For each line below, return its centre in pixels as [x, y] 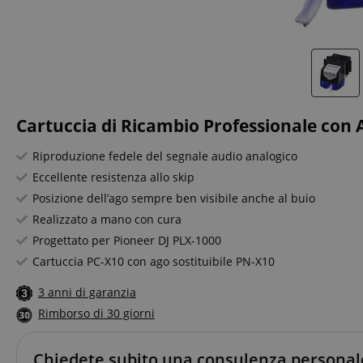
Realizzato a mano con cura [107, 219]
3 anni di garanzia [87, 292]
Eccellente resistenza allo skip [113, 177]
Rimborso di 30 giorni [96, 314]
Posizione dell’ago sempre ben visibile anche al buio [174, 198]
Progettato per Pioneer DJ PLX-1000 [127, 240]
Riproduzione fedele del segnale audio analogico [165, 156]
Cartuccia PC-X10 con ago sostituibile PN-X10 [154, 261]
